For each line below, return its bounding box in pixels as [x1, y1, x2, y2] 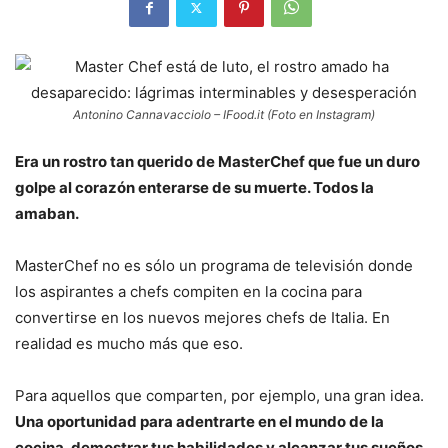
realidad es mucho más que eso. [15, 334, 243, 354]
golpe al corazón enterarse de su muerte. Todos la [15, 178, 374, 198]
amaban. [15, 204, 79, 224]
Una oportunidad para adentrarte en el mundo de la [15, 412, 384, 432]
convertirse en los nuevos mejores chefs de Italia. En [15, 308, 390, 328]
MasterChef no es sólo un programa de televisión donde [15, 256, 413, 276]
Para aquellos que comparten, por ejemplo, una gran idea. [15, 386, 424, 406]
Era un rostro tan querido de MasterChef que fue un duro [15, 152, 420, 172]
